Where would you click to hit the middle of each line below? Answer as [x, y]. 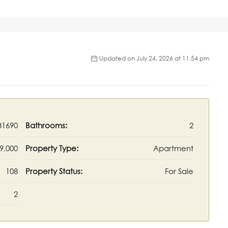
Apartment [173, 148]
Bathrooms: [46, 125]
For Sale [179, 171]
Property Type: [52, 148]
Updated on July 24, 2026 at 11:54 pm [154, 59]
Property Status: [54, 171]
